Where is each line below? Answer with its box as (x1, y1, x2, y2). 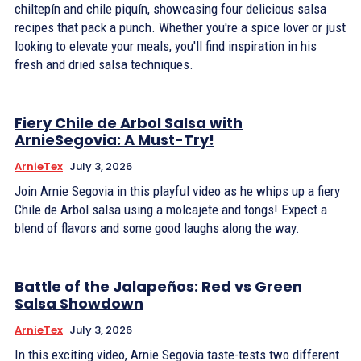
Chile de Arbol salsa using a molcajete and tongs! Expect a (15, 201, 327, 218)
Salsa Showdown (15, 293, 143, 313)
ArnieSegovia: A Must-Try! (15, 130, 214, 150)
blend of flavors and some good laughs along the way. (15, 220, 300, 236)
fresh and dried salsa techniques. (15, 56, 193, 73)
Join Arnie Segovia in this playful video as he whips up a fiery (15, 183, 340, 199)
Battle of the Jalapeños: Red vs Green (15, 276, 302, 297)
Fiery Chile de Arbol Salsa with (15, 113, 243, 133)
